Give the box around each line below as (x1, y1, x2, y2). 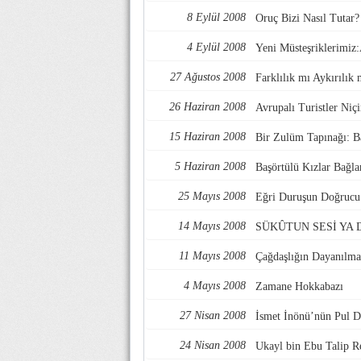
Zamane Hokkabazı (255, 280, 343, 293)
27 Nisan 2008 (180, 309, 246, 322)
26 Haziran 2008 (169, 101, 246, 113)
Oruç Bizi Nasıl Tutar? (255, 12, 359, 24)
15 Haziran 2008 (169, 131, 246, 143)
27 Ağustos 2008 (170, 71, 246, 83)
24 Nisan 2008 (180, 339, 246, 351)
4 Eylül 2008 (187, 41, 246, 53)
